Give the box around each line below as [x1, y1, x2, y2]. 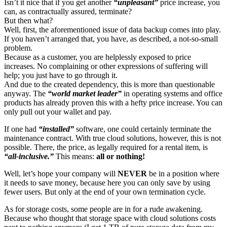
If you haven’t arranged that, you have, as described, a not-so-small [4, 34, 218, 43]
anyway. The [4, 89, 48, 98]
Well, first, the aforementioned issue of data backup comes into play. [4, 25, 221, 34]
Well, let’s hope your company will [4, 169, 118, 178]
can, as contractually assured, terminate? [4, 7, 132, 16]
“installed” [39, 124, 74, 133]
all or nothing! [96, 152, 145, 161]
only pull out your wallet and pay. [4, 107, 111, 116]
